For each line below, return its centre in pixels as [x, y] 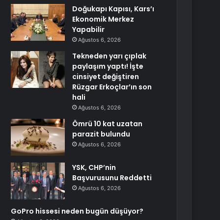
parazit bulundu [101, 134]
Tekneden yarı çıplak [110, 56]
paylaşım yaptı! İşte [108, 66]
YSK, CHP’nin [94, 167]
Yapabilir [89, 29]
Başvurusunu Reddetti [112, 178]
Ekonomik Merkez [103, 19]
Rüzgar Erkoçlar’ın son [112, 87]
